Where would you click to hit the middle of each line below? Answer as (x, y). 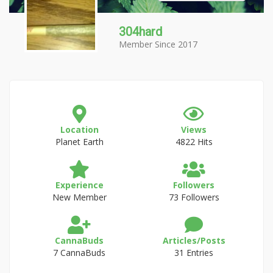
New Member (79, 197)
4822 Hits (194, 142)
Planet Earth (79, 142)
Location (79, 129)
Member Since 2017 (158, 44)
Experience (79, 185)
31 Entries (194, 253)
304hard (140, 32)
